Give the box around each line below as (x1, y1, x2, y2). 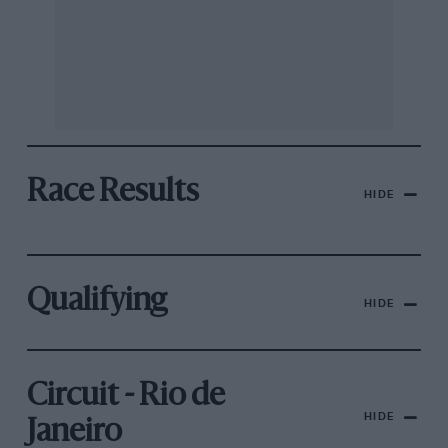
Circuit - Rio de (26, 382, 225, 413)
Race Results (26, 178, 199, 209)
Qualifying (26, 287, 167, 318)
